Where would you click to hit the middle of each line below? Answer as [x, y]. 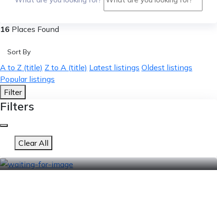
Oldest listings [167, 67]
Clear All [33, 143]
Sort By [19, 52]
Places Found [34, 29]
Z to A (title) [66, 67]
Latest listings [114, 67]
